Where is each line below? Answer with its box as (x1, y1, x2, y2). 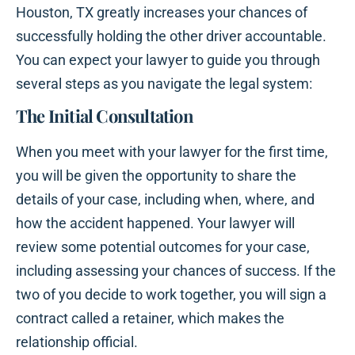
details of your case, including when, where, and (16, 191, 315, 208)
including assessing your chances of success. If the (16, 262, 336, 280)
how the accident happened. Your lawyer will (16, 215, 295, 232)
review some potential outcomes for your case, (16, 239, 310, 256)
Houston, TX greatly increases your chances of (16, 4, 307, 21)
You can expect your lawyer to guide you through (16, 52, 320, 69)
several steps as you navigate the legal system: (16, 75, 312, 93)
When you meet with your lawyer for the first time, (16, 143, 328, 161)
